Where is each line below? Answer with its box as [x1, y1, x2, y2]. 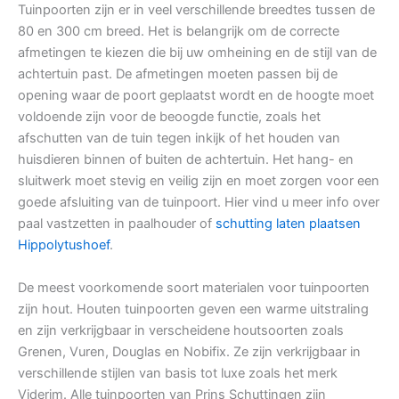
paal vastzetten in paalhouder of [18, 216, 216, 232]
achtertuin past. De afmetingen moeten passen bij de [18, 66, 338, 83]
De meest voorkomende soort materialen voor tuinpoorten [18, 280, 370, 297]
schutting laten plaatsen [216, 216, 361, 232]
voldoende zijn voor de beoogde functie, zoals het [18, 109, 321, 126]
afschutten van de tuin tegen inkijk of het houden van [18, 130, 340, 147]
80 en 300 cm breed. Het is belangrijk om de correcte [18, 23, 339, 40]
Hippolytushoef [18, 237, 110, 254]
